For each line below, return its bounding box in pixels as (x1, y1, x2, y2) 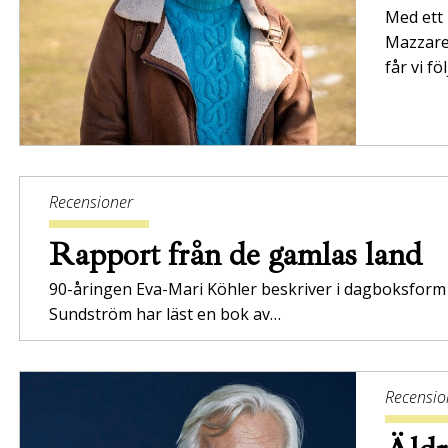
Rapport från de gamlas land (49, 235, 430, 276)
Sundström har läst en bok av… (49, 303, 281, 326)
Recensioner (49, 191, 133, 214)
